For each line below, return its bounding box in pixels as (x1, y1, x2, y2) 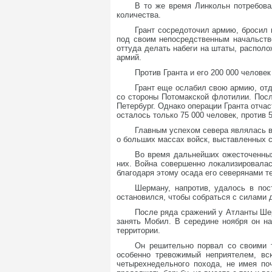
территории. (117, 226, 160, 235)
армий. (117, 53, 141, 62)
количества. (117, 10, 161, 19)
